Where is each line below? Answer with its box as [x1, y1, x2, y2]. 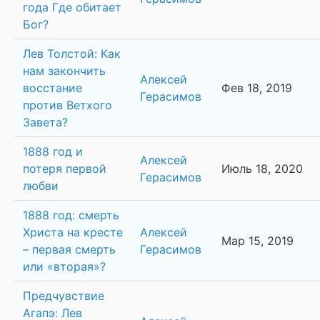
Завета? [23, 115, 68, 130]
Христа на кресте [23, 225, 123, 240]
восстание [23, 81, 82, 96]
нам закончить [23, 64, 106, 79]
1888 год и [23, 144, 83, 159]
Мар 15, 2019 [221, 234, 294, 249]
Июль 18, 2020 [221, 161, 303, 176]
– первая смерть [23, 242, 116, 257]
